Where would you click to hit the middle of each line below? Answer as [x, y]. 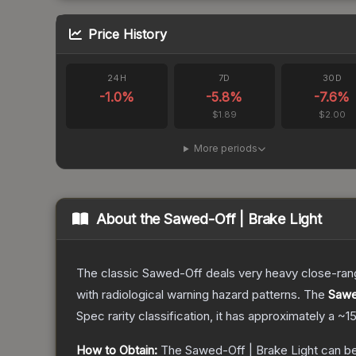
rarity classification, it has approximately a [221, 316]
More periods [225, 149]
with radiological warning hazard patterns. [188, 295]
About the [130, 219]
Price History [128, 35]
